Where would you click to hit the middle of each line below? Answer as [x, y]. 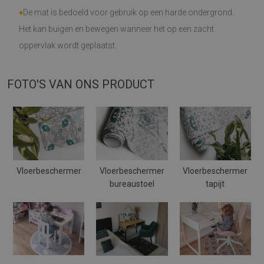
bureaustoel [132, 184]
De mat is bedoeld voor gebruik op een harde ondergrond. [128, 12]
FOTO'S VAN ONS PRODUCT [81, 84]
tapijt [215, 184]
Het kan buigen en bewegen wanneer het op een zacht [116, 29]
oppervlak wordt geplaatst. [68, 45]
